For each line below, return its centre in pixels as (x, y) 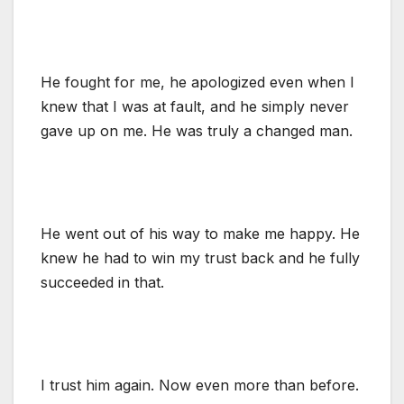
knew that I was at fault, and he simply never (195, 106)
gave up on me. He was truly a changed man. (197, 130)
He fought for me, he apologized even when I (197, 82)
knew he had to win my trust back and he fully (200, 257)
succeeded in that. (102, 282)
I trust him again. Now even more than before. (200, 385)
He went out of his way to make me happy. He (200, 233)
